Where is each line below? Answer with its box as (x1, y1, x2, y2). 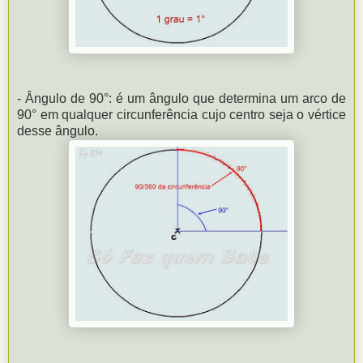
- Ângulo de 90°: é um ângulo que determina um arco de (17, 91, 346, 105)
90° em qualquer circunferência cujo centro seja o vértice (17, 107, 346, 122)
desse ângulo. (17, 123, 98, 138)
